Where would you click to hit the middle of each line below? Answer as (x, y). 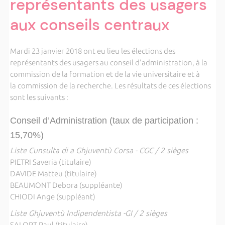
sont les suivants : (40, 97)
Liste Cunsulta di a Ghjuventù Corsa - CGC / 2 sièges (99, 150)
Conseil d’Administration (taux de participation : (104, 120)
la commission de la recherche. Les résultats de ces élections (110, 86)
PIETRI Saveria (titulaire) (50, 162)
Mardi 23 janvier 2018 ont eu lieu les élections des (92, 51)
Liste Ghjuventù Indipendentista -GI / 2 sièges (88, 213)
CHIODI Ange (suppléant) (52, 197)
